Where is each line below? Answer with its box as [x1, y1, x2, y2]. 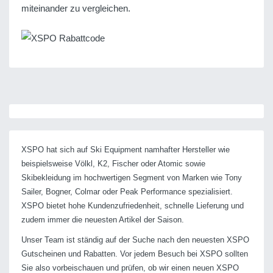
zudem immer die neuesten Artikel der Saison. [21, 214, 184, 224]
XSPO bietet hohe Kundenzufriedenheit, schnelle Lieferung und [21, 200, 244, 210]
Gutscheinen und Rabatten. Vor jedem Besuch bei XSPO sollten [21, 249, 248, 258]
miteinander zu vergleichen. [21, 3, 130, 13]
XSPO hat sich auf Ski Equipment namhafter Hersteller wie [21, 144, 230, 154]
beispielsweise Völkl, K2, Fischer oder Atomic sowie [21, 158, 205, 168]
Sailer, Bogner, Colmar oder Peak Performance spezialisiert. [21, 186, 233, 196]
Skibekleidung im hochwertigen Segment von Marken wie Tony [21, 172, 242, 182]
